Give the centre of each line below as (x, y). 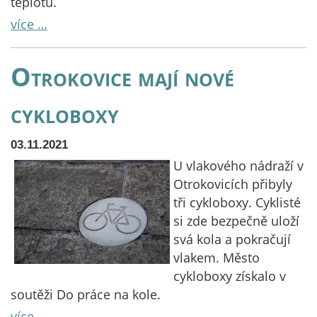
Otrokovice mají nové (122, 76)
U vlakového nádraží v (238, 166)
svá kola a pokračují (232, 239)
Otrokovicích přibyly (233, 184)
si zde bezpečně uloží (236, 221)
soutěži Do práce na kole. (87, 294)
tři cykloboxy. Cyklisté (237, 202)
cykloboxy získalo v (230, 276)
